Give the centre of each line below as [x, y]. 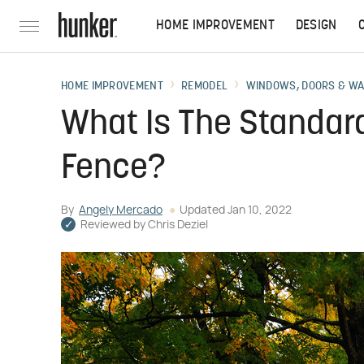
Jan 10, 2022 [260, 210]
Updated [204, 210]
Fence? [113, 169]
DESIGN [316, 26]
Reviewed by [114, 225]
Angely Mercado [121, 210]
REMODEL [205, 87]
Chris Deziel [178, 225]
